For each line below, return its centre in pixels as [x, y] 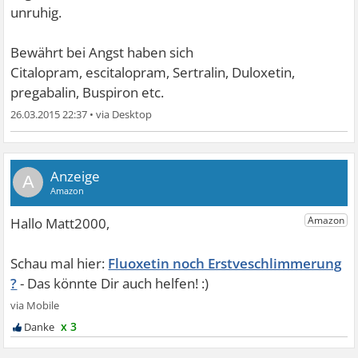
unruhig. [36, 12]
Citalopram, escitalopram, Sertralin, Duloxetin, [153, 72]
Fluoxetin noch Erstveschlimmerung [225, 263]
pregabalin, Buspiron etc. [88, 92]
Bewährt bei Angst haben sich [102, 52]
